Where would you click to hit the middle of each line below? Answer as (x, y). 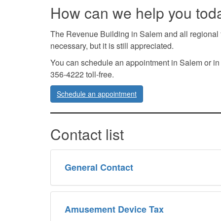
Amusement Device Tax (114, 209)
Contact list (87, 134)
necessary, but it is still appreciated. (112, 45)
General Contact (99, 167)
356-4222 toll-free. (82, 74)
